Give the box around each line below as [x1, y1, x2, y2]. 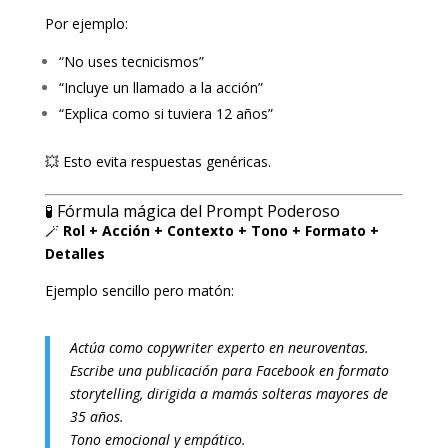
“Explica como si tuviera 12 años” [58, 103, 273, 123]
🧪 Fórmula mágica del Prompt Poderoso [44, 199, 340, 222]
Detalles [44, 243, 105, 263]
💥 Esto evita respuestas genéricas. [44, 151, 271, 171]
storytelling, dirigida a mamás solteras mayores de [69, 383, 388, 403]
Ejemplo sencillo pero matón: [44, 280, 234, 300]
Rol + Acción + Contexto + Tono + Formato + [62, 220, 379, 240]
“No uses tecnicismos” [58, 51, 204, 71]
